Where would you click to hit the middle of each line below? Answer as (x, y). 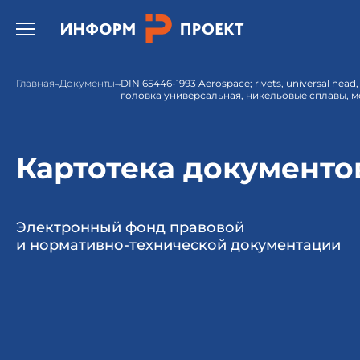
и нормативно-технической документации (178, 245)
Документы (88, 83)
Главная (35, 83)
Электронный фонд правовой (130, 227)
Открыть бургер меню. (83, 24)
